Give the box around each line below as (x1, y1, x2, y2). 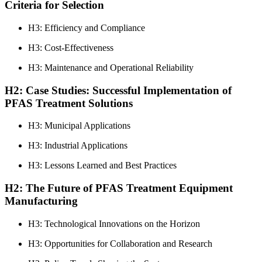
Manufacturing (5, 195, 78, 208)
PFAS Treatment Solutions (5, 96, 133, 109)
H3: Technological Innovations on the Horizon (28, 218, 200, 229)
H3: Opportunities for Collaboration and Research (28, 238, 212, 249)
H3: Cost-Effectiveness (28, 42, 113, 53)
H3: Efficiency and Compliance (28, 22, 145, 33)
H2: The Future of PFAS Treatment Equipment (5, 182, 233, 195)
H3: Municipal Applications (28, 120, 130, 131)
